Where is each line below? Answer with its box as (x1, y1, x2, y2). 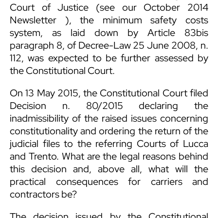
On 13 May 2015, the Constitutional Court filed (10, 87, 208, 100)
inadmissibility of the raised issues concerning (10, 112, 208, 125)
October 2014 (144, 1, 209, 14)
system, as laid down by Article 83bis (10, 26, 208, 39)
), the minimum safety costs (56, 14, 208, 27)
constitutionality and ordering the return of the (10, 125, 208, 138)
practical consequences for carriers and (10, 175, 208, 188)
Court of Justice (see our (10, 1, 144, 14)
